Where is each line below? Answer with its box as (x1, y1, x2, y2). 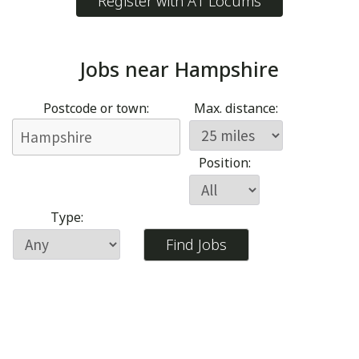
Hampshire (175, 55, 279, 83)
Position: (198, 154, 251, 172)
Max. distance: (194, 99, 278, 118)
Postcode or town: (43, 99, 149, 118)
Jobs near (80, 55, 175, 83)
